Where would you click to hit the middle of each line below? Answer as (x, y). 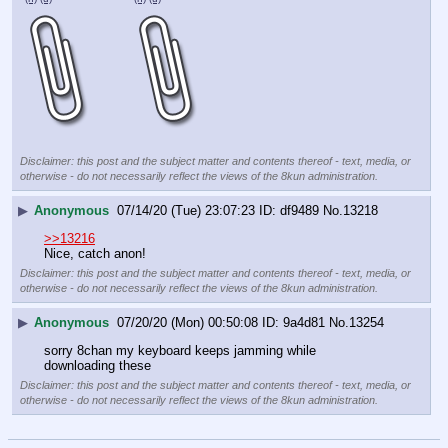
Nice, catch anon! (95, 254)
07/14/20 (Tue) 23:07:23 (186, 210)
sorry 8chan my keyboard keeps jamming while (180, 351)
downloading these (97, 366)
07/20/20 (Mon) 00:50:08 (187, 323)
